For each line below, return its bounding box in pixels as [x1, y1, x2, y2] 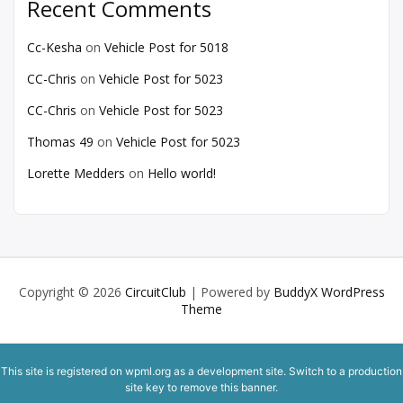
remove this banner [180, 381, 275, 394]
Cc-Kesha [27, 39, 82, 56]
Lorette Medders [27, 165, 125, 182]
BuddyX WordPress [273, 283, 385, 300]
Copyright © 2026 [18, 283, 125, 300]
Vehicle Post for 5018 [104, 39, 228, 56]
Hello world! [148, 165, 216, 182]
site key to [125, 381, 180, 394]
